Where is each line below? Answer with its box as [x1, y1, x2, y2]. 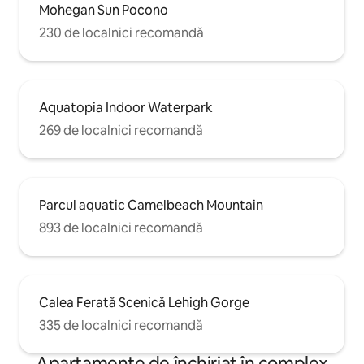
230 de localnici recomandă [39, 24, 204, 41]
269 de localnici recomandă [39, 121, 203, 139]
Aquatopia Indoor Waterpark [39, 98, 213, 116]
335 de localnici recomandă [39, 316, 203, 334]
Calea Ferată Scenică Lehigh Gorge [39, 293, 249, 311]
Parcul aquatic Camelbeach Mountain [39, 196, 263, 214]
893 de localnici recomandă [39, 219, 203, 236]
